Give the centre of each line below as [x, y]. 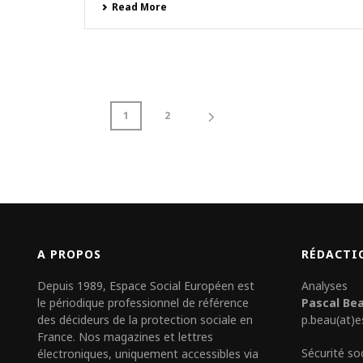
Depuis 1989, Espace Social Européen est [146, 286]
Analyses [325, 286]
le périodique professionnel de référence [143, 303]
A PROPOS [70, 254]
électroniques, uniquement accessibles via [148, 354]
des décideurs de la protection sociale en [145, 320]
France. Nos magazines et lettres [126, 337]
